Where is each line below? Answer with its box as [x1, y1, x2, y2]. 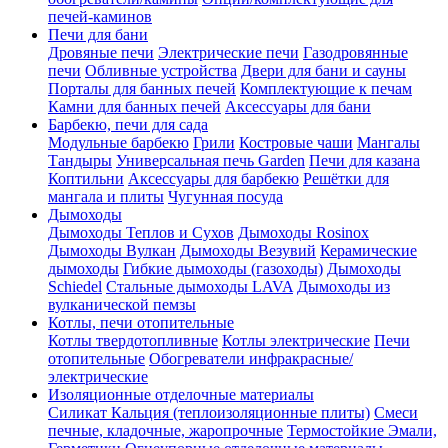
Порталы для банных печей [48, 79, 236, 97]
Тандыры [48, 151, 112, 169]
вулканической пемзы [48, 295, 196, 313]
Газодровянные [303, 43, 408, 61]
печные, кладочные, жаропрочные [48, 421, 283, 439]
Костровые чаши [239, 133, 353, 151]
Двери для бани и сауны [241, 61, 406, 79]
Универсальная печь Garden [116, 151, 305, 169]
